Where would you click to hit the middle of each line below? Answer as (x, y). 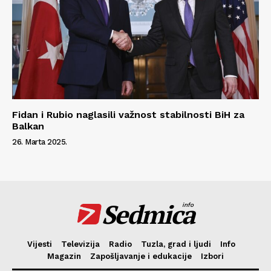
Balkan (28, 126)
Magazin (64, 256)
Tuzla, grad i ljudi (176, 244)
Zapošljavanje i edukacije (141, 256)
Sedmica (148, 214)
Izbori (212, 256)
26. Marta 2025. (40, 142)
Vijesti (39, 244)
